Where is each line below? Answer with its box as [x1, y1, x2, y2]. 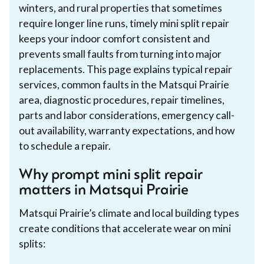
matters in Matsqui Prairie [19, 183, 189, 198]
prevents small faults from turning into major [19, 47, 222, 60]
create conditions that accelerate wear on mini [19, 222, 231, 235]
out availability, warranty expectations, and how [19, 124, 235, 137]
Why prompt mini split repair [19, 168, 203, 183]
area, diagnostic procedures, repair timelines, [19, 93, 225, 106]
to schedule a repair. [19, 139, 111, 152]
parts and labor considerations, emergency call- [19, 108, 235, 121]
